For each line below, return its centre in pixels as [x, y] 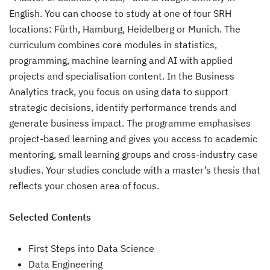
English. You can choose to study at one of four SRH [120, 13]
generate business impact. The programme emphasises [130, 123]
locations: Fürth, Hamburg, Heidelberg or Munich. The [125, 29]
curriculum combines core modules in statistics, [113, 45]
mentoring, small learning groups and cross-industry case [133, 154]
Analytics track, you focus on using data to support [119, 92]
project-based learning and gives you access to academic [133, 139]
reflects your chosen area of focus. [84, 186]
